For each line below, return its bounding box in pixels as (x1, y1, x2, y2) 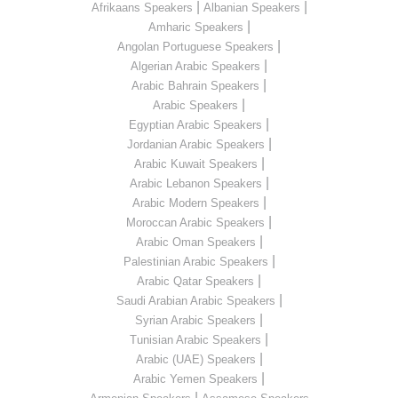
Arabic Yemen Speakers (133, 371, 258, 386)
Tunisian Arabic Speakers (130, 332, 261, 346)
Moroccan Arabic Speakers (126, 215, 265, 229)
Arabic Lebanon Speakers (129, 176, 262, 190)
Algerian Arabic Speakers (131, 59, 260, 73)
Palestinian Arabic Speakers (123, 254, 268, 268)
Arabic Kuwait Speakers (133, 156, 258, 171)
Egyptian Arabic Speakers (129, 117, 262, 131)
